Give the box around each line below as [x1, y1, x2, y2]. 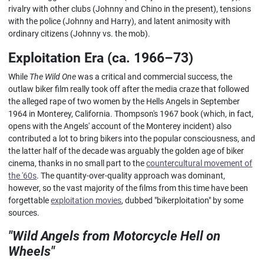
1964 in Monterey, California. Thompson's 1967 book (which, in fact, [8, 108, 254, 119]
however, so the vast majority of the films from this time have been [8, 183, 249, 193]
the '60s [8, 170, 37, 181]
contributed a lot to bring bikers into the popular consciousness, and [8, 133, 256, 144]
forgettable [8, 195, 51, 206]
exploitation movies [51, 195, 122, 206]
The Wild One [29, 71, 77, 82]
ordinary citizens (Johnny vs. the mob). [8, 28, 151, 39]
